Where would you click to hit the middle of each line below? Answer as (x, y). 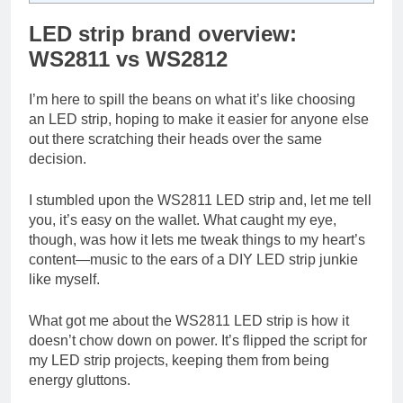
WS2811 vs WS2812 (128, 59)
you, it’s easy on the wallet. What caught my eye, (183, 220)
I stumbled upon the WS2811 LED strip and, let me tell (200, 201)
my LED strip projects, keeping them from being (179, 361)
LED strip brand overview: (163, 34)
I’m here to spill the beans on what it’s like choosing (192, 100)
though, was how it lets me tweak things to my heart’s (197, 240)
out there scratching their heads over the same (175, 139)
